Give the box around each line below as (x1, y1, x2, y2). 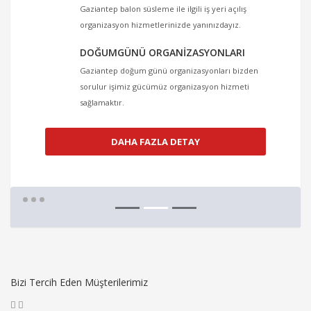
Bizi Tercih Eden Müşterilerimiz (10, 276, 148, 289)
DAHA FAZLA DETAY (111, 135, 200, 149)
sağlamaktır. (80, 97, 124, 108)
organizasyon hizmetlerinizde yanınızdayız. (80, 19, 241, 31)
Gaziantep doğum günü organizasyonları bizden (80, 65, 258, 76)
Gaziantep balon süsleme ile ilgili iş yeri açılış (80, 3, 246, 15)
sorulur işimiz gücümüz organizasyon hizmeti (80, 81, 249, 92)
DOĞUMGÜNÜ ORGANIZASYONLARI (80, 46, 245, 60)
